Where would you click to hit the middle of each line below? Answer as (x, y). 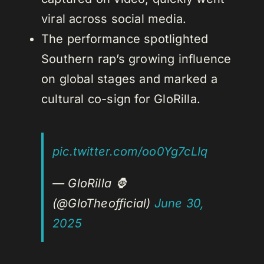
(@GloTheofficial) (103, 204)
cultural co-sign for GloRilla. (121, 99)
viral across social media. (114, 19)
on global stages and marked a (129, 79)
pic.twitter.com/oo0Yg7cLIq (130, 152)
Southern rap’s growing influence (136, 59)
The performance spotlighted (125, 39)
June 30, (179, 204)
